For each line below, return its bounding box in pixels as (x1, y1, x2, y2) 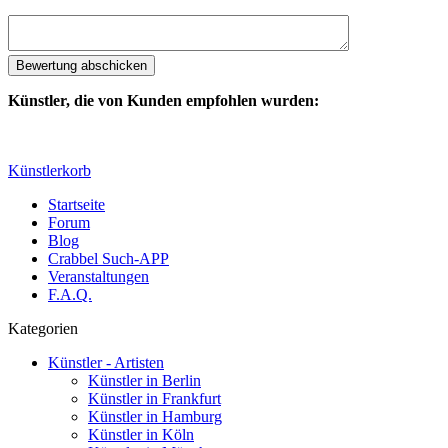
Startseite (48, 195, 105, 213)
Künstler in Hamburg (88, 407, 222, 425)
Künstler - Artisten (48, 353, 164, 371)
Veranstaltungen (48, 267, 149, 285)
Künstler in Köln (88, 425, 194, 443)
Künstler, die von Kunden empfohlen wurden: (8, 91, 319, 109)
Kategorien (8, 319, 78, 337)
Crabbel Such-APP (48, 249, 169, 267)
